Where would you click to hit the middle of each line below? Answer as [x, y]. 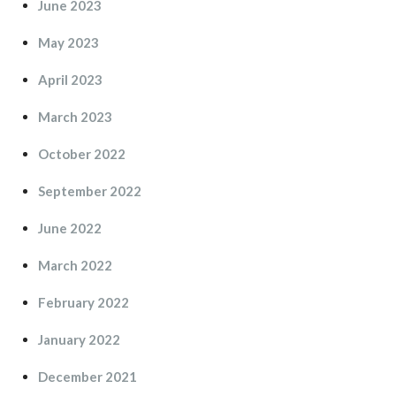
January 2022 [79, 339]
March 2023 [75, 116]
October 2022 [82, 153]
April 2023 [70, 79]
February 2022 [84, 302]
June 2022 [70, 228]
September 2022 [90, 190]
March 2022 [75, 265]
